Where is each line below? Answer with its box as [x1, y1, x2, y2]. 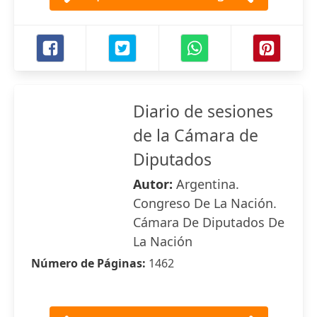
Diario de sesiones [133, 100, 273, 122]
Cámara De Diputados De [133, 214, 284, 231]
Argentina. [176, 175, 239, 192]
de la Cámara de [133, 124, 258, 146]
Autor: [133, 175, 176, 192]
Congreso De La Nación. [133, 195, 277, 212]
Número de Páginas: [31, 255, 149, 271]
